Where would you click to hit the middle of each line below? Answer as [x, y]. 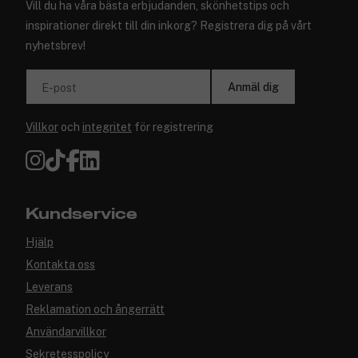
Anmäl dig [253, 87]
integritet [107, 127]
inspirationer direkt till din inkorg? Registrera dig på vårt [169, 26]
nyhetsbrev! [56, 46]
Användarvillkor [66, 332]
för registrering [173, 127]
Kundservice [82, 214]
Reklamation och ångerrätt [95, 309]
